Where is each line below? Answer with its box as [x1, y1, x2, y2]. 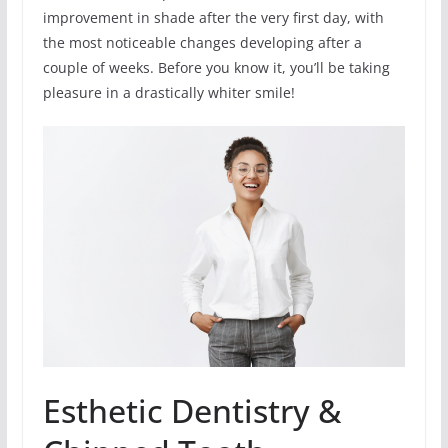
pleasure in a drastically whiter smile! [42, 82, 295, 102]
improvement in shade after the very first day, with [42, 7, 384, 27]
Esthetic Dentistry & [42, 389, 341, 433]
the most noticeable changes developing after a [42, 32, 362, 52]
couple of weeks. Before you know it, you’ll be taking [42, 57, 390, 77]
